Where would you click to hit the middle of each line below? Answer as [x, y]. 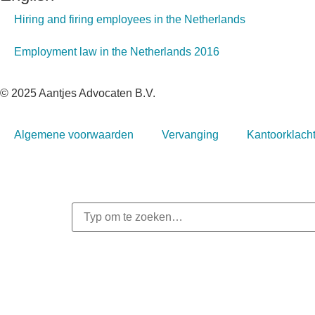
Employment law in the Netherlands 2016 [117, 51]
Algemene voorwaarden [74, 134]
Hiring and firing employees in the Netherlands [130, 19]
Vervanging [190, 134]
